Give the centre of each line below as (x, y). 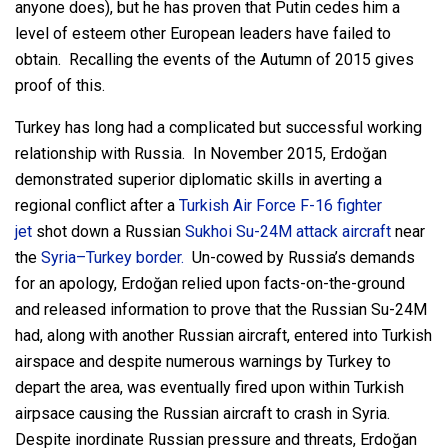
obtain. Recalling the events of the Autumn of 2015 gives (214, 60)
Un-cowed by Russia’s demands (299, 258)
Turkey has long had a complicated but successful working (218, 128)
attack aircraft (343, 232)
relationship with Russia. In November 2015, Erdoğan (201, 154)
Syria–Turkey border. (112, 258)
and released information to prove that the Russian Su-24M (221, 310)
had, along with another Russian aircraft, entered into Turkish (223, 336)
